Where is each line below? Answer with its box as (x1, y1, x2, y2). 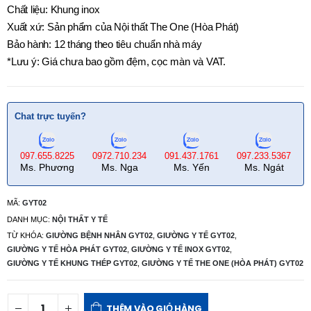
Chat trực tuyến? (15, 111, 86, 122)
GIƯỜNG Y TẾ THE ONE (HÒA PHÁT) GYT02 (142, 259, 303, 268)
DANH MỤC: (7, 215, 52, 224)
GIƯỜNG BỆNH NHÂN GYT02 (46, 231, 153, 240)
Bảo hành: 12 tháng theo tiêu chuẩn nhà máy (7, 39, 202, 51)
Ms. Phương (20, 162, 74, 174)
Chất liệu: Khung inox (7, 4, 100, 16)
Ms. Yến (174, 162, 210, 174)
